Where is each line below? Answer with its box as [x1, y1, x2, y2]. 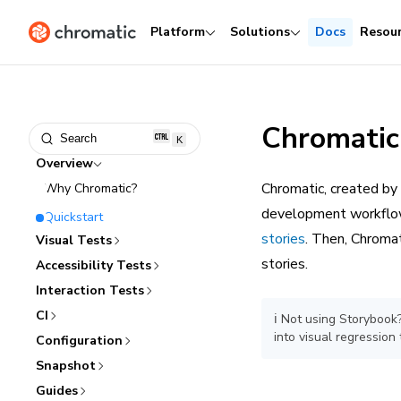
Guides [36, 382, 78, 399]
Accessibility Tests [36, 257, 151, 274]
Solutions [230, 23, 290, 40]
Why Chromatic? [44, 180, 137, 197]
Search [60, 132, 98, 145]
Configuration [36, 332, 123, 349]
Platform [150, 23, 205, 40]
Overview [36, 155, 93, 172]
